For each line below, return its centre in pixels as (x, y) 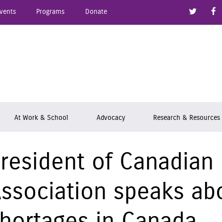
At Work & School (41, 117)
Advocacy (111, 117)
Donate (96, 12)
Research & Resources (187, 117)
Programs (51, 12)
